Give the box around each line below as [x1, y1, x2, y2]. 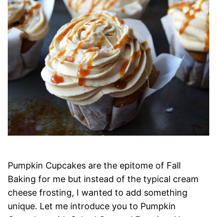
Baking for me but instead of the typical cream [8, 174, 199, 184]
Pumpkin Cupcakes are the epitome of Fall [8, 160, 181, 170]
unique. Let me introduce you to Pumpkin [8, 201, 176, 211]
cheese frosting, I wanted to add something [8, 187, 187, 198]
